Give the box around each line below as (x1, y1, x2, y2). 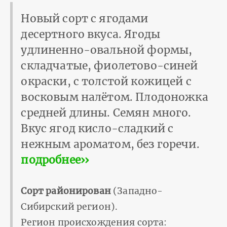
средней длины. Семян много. (21, 105, 192, 120)
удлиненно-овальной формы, (21, 43, 193, 57)
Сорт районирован (21, 185, 111, 197)
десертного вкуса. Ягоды (21, 27, 160, 41)
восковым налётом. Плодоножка (21, 90, 208, 104)
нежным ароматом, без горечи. (21, 137, 200, 151)
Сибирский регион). (21, 201, 118, 212)
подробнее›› (21, 153, 89, 167)
